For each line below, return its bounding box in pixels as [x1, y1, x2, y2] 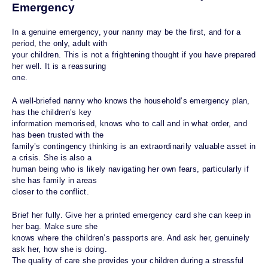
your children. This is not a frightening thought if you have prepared [12, 50, 256, 60]
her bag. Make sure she [12, 222, 98, 232]
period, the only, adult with [12, 39, 108, 48]
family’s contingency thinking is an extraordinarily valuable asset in [12, 142, 256, 151]
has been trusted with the [12, 130, 104, 140]
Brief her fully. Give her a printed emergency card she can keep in [12, 211, 251, 220]
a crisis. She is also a [12, 153, 92, 163]
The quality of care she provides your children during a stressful [12, 256, 244, 266]
